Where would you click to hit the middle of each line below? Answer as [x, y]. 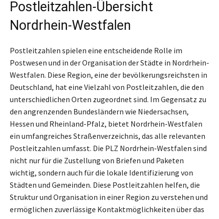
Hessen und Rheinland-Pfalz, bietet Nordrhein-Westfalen [106, 123]
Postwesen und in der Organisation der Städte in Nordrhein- [109, 62]
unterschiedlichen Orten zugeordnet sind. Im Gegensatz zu [108, 99]
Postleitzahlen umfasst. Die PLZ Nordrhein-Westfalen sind [108, 148]
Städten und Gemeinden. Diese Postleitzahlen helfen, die [105, 185]
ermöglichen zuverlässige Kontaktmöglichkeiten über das [107, 209]
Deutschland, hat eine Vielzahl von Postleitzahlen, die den [107, 87]
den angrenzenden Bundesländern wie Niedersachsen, [99, 111]
